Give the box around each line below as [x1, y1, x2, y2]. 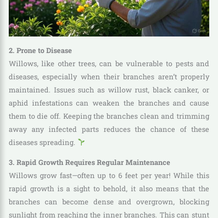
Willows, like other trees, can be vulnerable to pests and [8, 58, 210, 68]
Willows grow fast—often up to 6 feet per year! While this [8, 171, 210, 181]
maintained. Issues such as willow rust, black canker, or [8, 85, 210, 94]
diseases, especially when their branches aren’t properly [8, 72, 210, 81]
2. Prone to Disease [8, 45, 72, 55]
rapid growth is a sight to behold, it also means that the [8, 184, 210, 194]
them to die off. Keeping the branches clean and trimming [8, 111, 210, 121]
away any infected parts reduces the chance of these [8, 124, 210, 134]
